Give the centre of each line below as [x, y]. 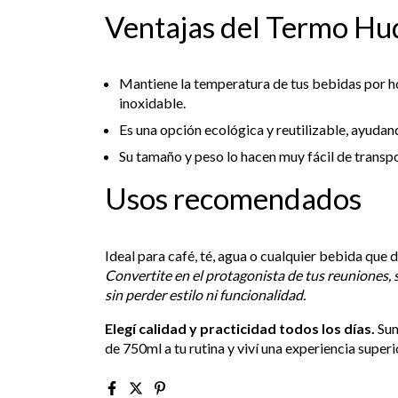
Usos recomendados [233, 199]
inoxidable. [152, 103]
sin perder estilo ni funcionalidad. [205, 294]
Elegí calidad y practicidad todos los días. [240, 328]
